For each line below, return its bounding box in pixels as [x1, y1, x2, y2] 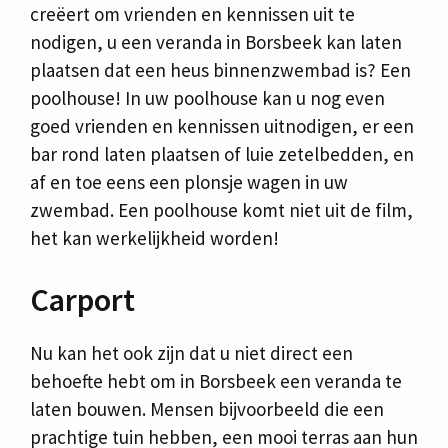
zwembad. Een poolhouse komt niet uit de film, [30, 198, 413, 223]
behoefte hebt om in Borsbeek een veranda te [30, 368, 402, 393]
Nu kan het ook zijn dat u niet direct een [30, 340, 353, 365]
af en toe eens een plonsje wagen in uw [30, 170, 348, 195]
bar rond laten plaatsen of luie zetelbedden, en [30, 142, 414, 167]
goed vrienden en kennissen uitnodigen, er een [30, 114, 414, 139]
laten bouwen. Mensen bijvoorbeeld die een [30, 396, 384, 421]
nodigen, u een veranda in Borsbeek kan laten [30, 30, 402, 55]
